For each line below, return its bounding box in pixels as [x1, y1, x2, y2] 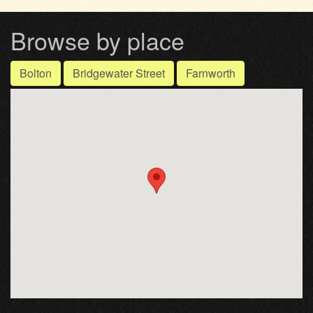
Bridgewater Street [73, 64, 165, 81]
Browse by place [10, 22, 184, 57]
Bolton [20, 64, 52, 81]
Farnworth [186, 64, 235, 81]
